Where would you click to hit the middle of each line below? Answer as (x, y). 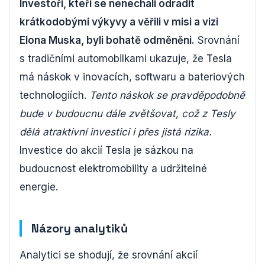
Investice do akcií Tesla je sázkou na (106, 150)
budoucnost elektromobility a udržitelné (113, 169)
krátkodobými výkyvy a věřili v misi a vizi (119, 22)
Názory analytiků (80, 228)
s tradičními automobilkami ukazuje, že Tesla (126, 59)
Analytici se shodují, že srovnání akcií (109, 255)
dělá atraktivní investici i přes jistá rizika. (116, 132)
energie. (39, 187)
